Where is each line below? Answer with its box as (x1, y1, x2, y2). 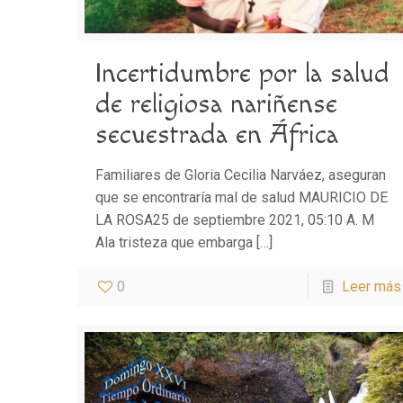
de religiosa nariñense (95, 88, 338, 121)
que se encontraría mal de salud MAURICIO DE (95, 189, 389, 207)
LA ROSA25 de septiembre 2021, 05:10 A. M (95, 211, 375, 229)
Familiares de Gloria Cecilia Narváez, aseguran (95, 166, 387, 184)
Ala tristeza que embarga (95, 234, 254, 252)
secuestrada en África (95, 119, 339, 152)
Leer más (341, 278, 401, 296)
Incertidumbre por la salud (95, 58, 390, 91)
